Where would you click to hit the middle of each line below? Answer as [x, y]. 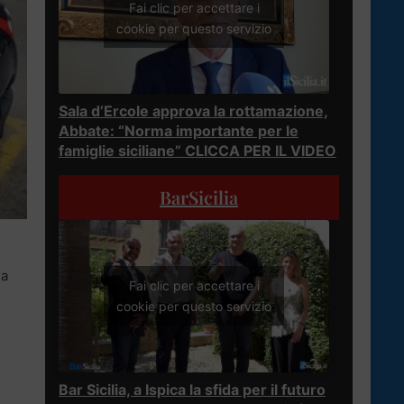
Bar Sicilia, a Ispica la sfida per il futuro [192, 389]
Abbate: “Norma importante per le [179, 130]
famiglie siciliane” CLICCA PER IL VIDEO [197, 150]
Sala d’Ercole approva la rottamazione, [193, 110]
